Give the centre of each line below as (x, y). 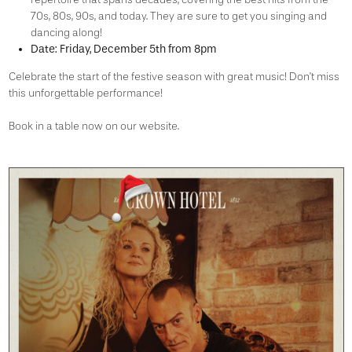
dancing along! (66, 33)
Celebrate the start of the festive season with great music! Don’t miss (174, 77)
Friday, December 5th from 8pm (138, 49)
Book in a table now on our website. (93, 126)
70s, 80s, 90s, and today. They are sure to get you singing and (178, 16)
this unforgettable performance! (85, 93)
